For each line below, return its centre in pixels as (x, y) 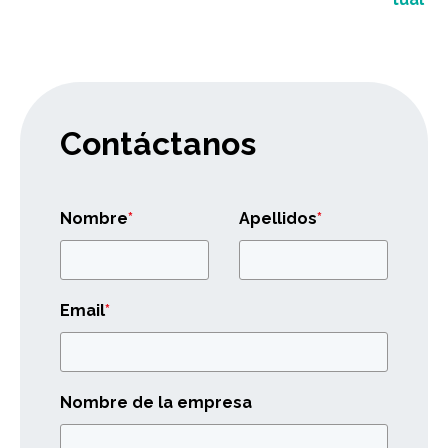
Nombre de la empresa (156, 402)
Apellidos (278, 218)
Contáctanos (158, 143)
